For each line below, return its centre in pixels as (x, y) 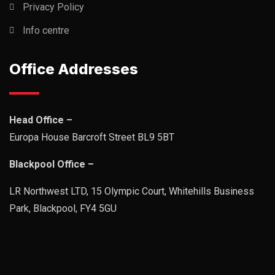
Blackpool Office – (52, 164)
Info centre (46, 30)
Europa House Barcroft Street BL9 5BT (92, 137)
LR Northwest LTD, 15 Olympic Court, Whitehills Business (132, 191)
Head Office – (41, 120)
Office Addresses (74, 69)
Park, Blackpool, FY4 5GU (63, 208)
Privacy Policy (53, 7)
